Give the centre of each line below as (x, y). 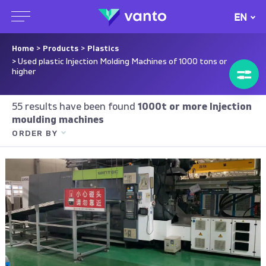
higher (24, 72)
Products (61, 49)
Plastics (103, 49)
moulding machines (58, 120)
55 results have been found (74, 107)
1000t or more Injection (194, 107)
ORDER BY (35, 134)
